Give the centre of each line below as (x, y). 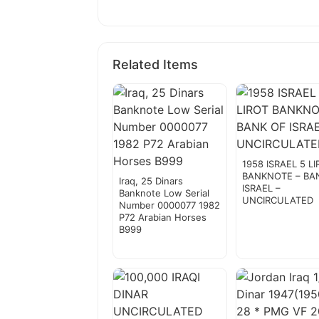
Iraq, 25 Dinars (151, 181)
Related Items (155, 65)
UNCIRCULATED (278, 200)
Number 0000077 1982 (169, 205)
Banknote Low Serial (164, 193)
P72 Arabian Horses (163, 218)
